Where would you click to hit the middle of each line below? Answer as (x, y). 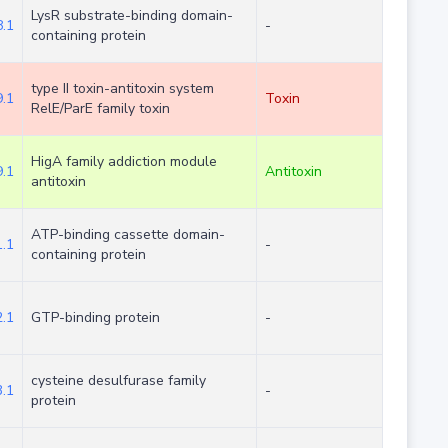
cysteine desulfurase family (118, 381)
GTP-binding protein (95, 318)
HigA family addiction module (123, 162)
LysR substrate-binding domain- (131, 16)
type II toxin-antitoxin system (122, 89)
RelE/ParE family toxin (100, 109)
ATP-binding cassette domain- (127, 235)
